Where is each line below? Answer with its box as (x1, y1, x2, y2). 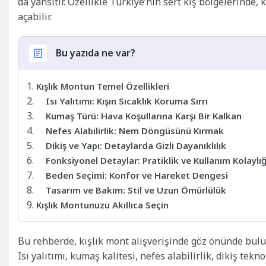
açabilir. (18, 10, 52, 23)
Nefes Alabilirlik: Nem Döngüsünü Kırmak (46, 124, 224, 137)
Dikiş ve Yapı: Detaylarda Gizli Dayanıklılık (46, 139, 226, 151)
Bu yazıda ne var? (56, 46, 135, 60)
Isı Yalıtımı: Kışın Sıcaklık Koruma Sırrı (46, 94, 208, 107)
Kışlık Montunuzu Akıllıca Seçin (36, 198, 169, 211)
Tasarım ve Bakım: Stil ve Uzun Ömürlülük (46, 183, 226, 196)
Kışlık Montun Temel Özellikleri (36, 80, 169, 92)
